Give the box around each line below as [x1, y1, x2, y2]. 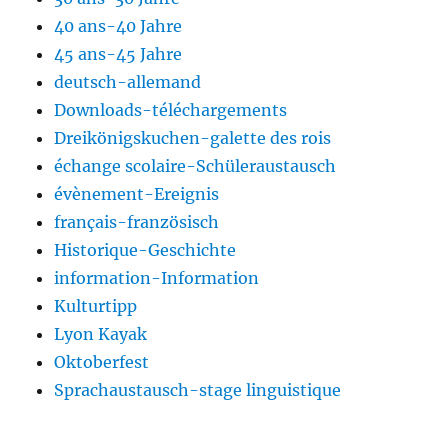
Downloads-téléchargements [54, 100, 288, 121]
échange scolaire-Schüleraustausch [54, 156, 337, 177]
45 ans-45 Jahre [54, 44, 183, 65]
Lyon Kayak [54, 324, 148, 345]
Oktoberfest [54, 352, 150, 373]
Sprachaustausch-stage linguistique [54, 380, 342, 401]
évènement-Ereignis [54, 184, 220, 205]
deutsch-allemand [54, 72, 202, 93]
